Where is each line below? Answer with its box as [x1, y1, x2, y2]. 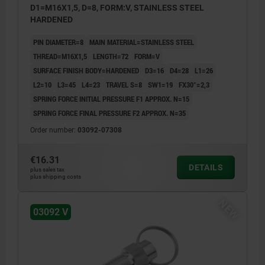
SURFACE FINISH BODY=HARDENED [33, 65, 139, 76]
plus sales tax [30, 166, 64, 173]
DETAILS [189, 163, 223, 173]
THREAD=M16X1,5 [33, 51, 87, 62]
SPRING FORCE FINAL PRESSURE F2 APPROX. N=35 [33, 108, 186, 119]
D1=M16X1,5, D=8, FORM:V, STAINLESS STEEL [30, 3, 204, 13]
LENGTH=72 [93, 51, 128, 62]
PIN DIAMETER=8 [33, 37, 83, 48]
